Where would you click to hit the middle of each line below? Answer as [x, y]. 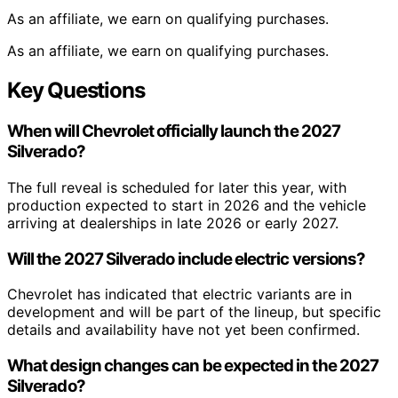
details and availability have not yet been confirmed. [183, 330]
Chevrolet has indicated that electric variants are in [179, 295]
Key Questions [76, 91]
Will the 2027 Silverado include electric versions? [187, 259]
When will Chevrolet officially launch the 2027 [174, 131]
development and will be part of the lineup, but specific [194, 312]
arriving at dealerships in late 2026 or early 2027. [173, 223]
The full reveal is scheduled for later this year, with [177, 187]
